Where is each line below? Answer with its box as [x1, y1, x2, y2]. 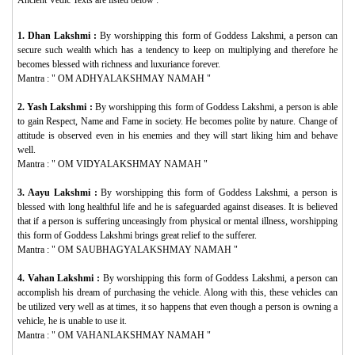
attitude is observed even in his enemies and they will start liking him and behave [17, 129, 338, 141]
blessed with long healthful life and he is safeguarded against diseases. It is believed [17, 200, 338, 212]
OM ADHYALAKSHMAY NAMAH [58, 72, 204, 84]
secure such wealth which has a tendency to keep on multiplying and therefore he [17, 44, 338, 55]
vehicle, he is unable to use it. [17, 315, 127, 326]
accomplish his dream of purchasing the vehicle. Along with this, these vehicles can [17, 286, 338, 298]
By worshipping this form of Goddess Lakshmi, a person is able [94, 101, 338, 113]
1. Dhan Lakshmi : [17, 29, 101, 41]
